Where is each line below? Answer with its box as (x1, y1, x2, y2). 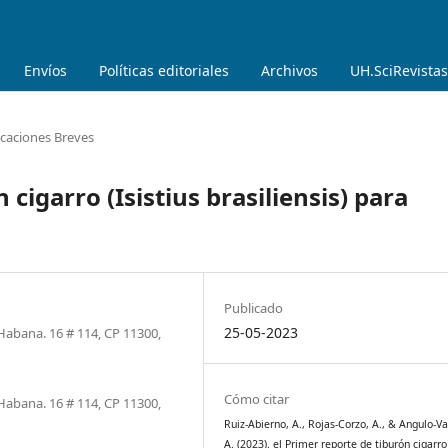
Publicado (224, 298, 284, 317)
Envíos (24, 60, 67, 80)
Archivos (261, 60, 318, 80)
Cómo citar (224, 389, 290, 408)
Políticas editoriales (99, 60, 229, 80)
